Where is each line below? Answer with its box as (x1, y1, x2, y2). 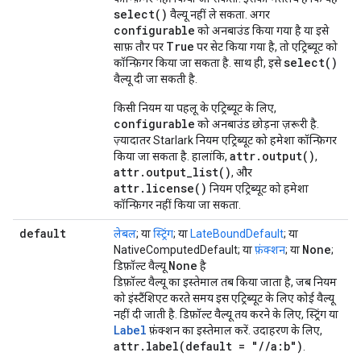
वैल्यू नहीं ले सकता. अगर (168, 8, 270, 21)
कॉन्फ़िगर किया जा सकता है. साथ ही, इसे (114, 56, 284, 69)
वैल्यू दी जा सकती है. (114, 73, 197, 85)
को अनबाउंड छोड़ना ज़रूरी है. (195, 118, 319, 131)
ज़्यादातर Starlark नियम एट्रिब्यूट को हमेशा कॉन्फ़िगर (114, 134, 337, 147)
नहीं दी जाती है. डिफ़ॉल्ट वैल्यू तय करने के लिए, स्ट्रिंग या (114, 308, 338, 321)
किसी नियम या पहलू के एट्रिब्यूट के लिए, (114, 102, 276, 114)
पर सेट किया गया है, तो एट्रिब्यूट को (194, 40, 338, 53)
